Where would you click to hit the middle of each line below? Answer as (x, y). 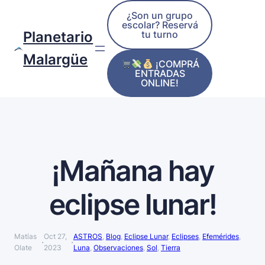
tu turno (160, 34)
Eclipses (185, 237)
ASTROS (88, 237)
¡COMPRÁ (176, 64)
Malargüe (56, 60)
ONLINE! (160, 83)
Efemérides (220, 237)
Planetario (58, 37)
